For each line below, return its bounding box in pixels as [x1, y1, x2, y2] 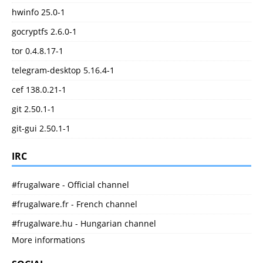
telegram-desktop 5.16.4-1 [12, 65, 114, 76]
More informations [12, 234, 85, 246]
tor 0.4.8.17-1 [12, 45, 63, 57]
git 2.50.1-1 [12, 103, 55, 115]
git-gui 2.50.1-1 [12, 123, 70, 134]
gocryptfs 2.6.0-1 [12, 26, 77, 38]
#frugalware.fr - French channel [12, 198, 137, 210]
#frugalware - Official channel [12, 179, 129, 191]
